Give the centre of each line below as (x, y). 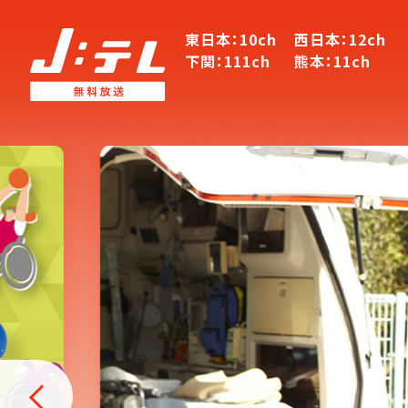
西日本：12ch (340, 39)
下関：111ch (228, 61)
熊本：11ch (332, 61)
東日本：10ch (231, 39)
